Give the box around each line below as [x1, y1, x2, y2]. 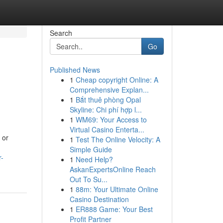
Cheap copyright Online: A [75, 75, 158, 85]
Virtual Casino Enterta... [69, 124, 144, 134]
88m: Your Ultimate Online [75, 184, 158, 194]
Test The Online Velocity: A [75, 134, 160, 144]
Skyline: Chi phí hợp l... [69, 105, 142, 114]
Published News [49, 65, 100, 75]
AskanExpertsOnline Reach [69, 164, 156, 174]
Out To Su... [69, 174, 108, 184]
